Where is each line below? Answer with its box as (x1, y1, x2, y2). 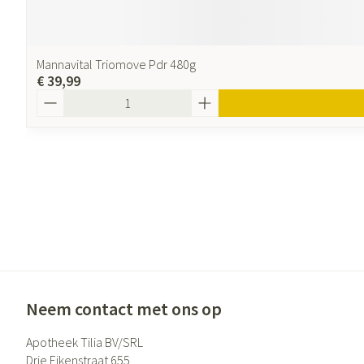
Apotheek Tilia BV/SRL (26, 334, 143, 350)
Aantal (36, 89, 74, 105)
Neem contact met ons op (26, 297, 222, 320)
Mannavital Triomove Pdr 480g (37, 56, 196, 72)
